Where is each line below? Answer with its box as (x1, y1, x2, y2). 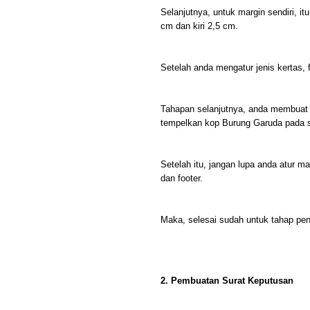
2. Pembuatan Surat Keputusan (161, 275, 293, 286)
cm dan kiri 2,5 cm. (161, 21, 238, 31)
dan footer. (161, 173, 203, 183)
